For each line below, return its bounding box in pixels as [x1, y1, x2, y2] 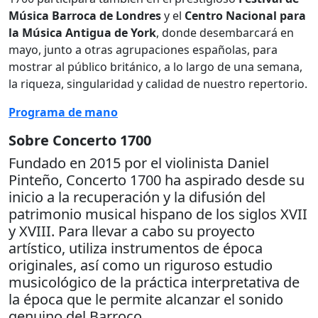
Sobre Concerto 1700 [9, 130, 151, 150]
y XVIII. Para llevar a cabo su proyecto [9, 221, 255, 241]
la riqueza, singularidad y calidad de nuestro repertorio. [9, 75, 307, 92]
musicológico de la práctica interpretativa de [9, 272, 300, 292]
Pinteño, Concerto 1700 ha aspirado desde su [9, 170, 305, 190]
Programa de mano [9, 104, 118, 120]
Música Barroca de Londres [9, 7, 164, 23]
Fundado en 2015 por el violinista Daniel [9, 153, 269, 172]
